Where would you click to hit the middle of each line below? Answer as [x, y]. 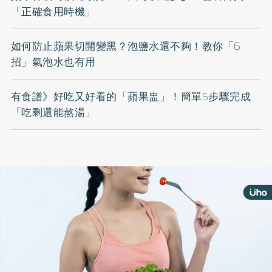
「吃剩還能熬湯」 [53, 112]
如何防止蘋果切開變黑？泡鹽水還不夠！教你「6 [126, 46]
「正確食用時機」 [53, 11]
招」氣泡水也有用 [53, 62]
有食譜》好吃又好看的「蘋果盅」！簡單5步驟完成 [131, 96]
